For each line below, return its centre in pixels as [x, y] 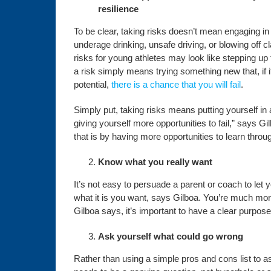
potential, [91, 84]
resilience [118, 9]
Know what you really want [155, 162]
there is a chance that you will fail [175, 84]
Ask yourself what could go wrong [170, 236]
